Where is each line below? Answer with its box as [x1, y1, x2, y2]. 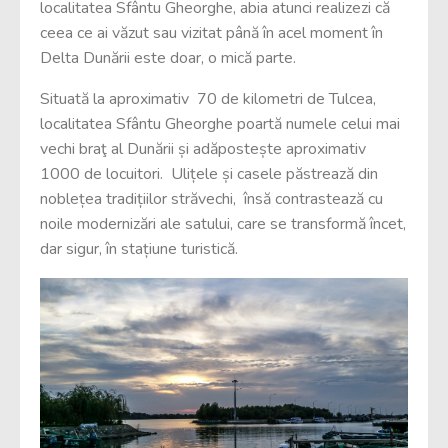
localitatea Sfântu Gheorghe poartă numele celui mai [40, 113, 400, 136]
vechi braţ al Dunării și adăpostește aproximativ [40, 138, 366, 161]
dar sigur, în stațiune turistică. [40, 238, 238, 261]
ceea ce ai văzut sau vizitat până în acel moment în [40, 22, 383, 45]
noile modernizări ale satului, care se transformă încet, [40, 213, 406, 236]
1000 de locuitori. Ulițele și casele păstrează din [40, 163, 378, 186]
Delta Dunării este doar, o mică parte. [40, 47, 296, 70]
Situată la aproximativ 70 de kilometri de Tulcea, [40, 88, 376, 111]
